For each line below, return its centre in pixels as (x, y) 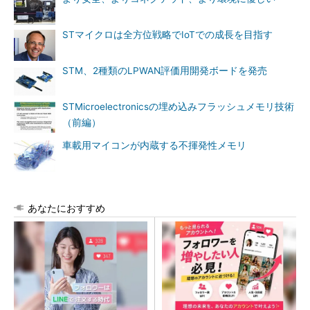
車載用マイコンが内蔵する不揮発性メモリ (154, 145)
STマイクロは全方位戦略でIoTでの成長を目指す (167, 35)
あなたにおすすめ (66, 208)
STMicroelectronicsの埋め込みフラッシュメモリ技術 (178, 107)
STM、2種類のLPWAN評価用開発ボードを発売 (165, 71)
